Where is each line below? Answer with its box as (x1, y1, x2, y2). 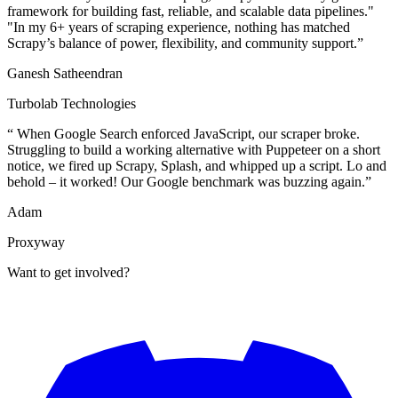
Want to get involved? (7, 264, 130, 280)
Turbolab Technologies (7, 95, 136, 111)
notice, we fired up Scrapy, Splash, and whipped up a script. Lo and (7, 157, 386, 173)
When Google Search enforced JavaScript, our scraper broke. (17, 125, 360, 141)
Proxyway (7, 234, 65, 250)
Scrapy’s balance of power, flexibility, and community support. (7, 35, 357, 51)
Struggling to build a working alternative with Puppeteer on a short (7, 141, 380, 157)
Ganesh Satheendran (7, 65, 123, 81)
